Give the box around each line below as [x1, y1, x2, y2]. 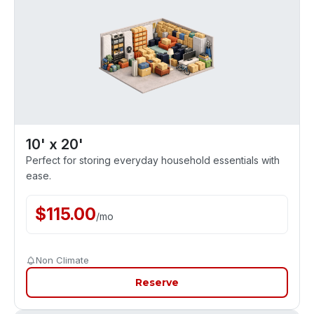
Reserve [135, 276, 179, 289]
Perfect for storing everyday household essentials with [26, 154, 280, 166]
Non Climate [36, 254, 89, 266]
